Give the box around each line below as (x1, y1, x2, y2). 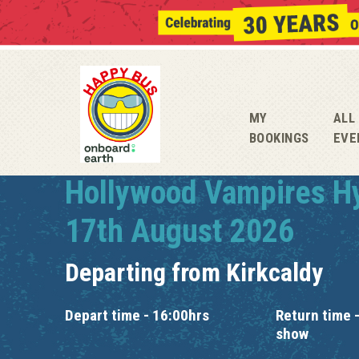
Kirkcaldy (226, 257, 323, 288)
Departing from (65, 257, 226, 288)
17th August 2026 (65, 212, 294, 250)
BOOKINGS (248, 129, 309, 146)
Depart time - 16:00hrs (65, 306, 209, 325)
